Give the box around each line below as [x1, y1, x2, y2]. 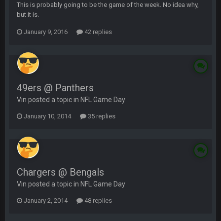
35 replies [86, 112, 115, 120]
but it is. [17, 11, 39, 18]
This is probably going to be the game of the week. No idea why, [17, 1, 199, 8]
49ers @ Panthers [17, 82, 94, 94]
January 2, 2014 [24, 197, 68, 204]
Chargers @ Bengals [17, 166, 104, 178]
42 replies [83, 28, 112, 36]
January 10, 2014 [24, 112, 71, 120]
